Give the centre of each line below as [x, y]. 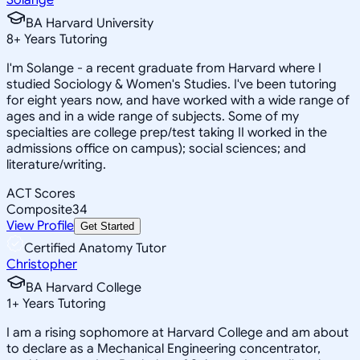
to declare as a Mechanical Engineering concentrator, [164, 348]
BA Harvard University [90, 23]
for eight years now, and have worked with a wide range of [178, 100]
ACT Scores [41, 193]
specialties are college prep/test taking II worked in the [167, 132]
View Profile [40, 225]
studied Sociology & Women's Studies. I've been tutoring [172, 84]
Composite [39, 209]
